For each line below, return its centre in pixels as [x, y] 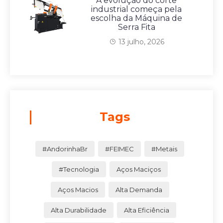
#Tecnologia [79, 169]
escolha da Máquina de [136, 18]
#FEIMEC [119, 149]
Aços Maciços [139, 169]
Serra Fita [136, 27]
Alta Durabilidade [78, 210]
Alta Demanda [139, 189]
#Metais [164, 149]
